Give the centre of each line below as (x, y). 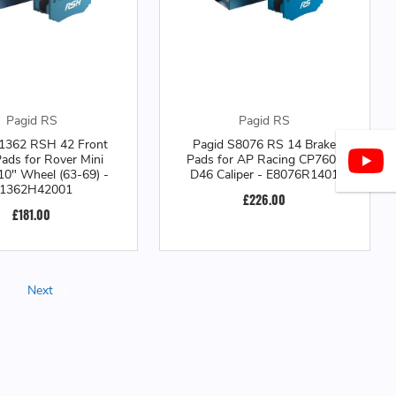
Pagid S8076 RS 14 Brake (265, 144)
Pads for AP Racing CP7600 (264, 159)
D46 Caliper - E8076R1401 (265, 174)
